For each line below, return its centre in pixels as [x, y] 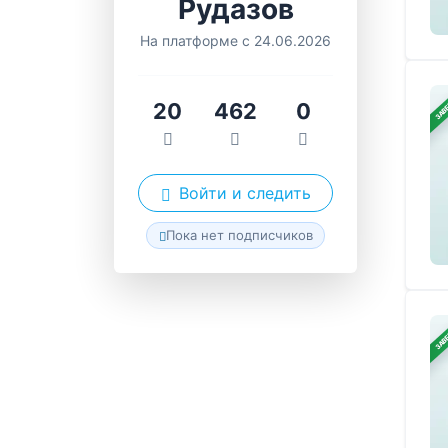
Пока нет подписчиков [239, 234]
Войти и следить [244, 192]
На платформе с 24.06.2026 [235, 40]
